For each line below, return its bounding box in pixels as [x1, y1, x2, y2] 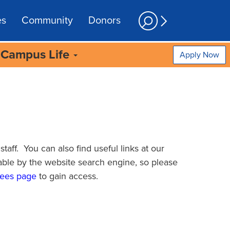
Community [22, 14, 73, 27]
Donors [88, 14, 121, 27]
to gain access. [36, 170, 111, 182]
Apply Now [180, 50, 219, 60]
